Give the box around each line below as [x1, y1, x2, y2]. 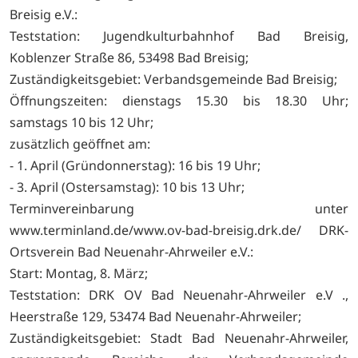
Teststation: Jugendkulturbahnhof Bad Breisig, [10, 26, 348, 45]
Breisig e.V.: [10, 5, 78, 23]
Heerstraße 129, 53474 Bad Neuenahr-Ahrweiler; [10, 307, 301, 325]
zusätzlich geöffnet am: [10, 134, 150, 153]
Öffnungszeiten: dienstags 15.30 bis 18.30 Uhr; [10, 91, 348, 109]
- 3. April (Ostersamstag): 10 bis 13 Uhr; [10, 177, 245, 196]
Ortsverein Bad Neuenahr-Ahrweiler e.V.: [10, 242, 253, 261]
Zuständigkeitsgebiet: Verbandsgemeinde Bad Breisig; [10, 70, 337, 88]
